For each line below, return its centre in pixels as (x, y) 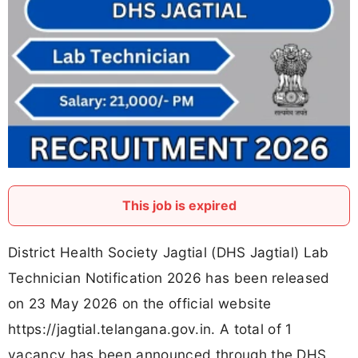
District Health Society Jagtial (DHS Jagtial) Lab (169, 253)
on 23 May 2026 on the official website (140, 304)
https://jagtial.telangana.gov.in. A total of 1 (150, 329)
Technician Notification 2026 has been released (169, 278)
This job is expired (179, 206)
